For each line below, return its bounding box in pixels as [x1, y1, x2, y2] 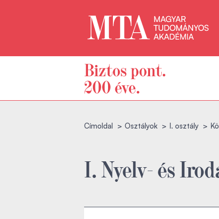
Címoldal [84, 121, 113, 131]
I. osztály [169, 121, 198, 131]
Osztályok [125, 121, 157, 131]
